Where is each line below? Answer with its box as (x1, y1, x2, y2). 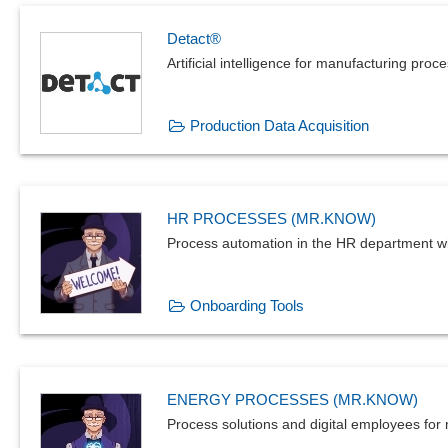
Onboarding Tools (190, 297, 304, 315)
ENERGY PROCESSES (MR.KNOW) (167, 390, 418, 408)
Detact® (167, 29, 221, 47)
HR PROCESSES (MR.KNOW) (167, 210, 376, 228)
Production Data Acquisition (190, 116, 369, 134)
